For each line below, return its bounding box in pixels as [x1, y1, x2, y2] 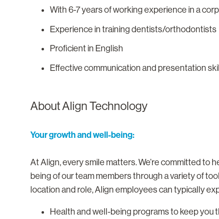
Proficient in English [50, 44, 123, 54]
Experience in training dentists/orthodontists [50, 24, 217, 34]
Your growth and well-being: [30, 130, 134, 141]
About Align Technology [30, 99, 148, 113]
